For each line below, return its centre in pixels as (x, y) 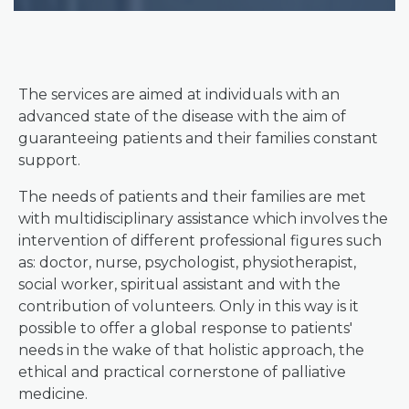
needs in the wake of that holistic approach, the (191, 350)
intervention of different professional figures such (200, 241)
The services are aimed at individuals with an (179, 94)
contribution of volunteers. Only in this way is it (189, 306)
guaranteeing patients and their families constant (198, 138)
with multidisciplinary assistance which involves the (203, 219)
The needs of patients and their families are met (192, 197)
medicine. (53, 394)
